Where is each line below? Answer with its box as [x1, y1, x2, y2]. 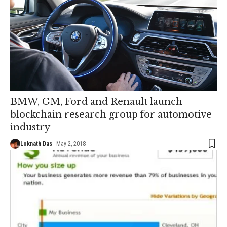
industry [10, 122, 50, 133]
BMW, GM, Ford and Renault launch [10, 96, 182, 108]
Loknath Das [20, 140, 52, 148]
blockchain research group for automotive [10, 109, 212, 121]
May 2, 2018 [56, 140, 86, 148]
